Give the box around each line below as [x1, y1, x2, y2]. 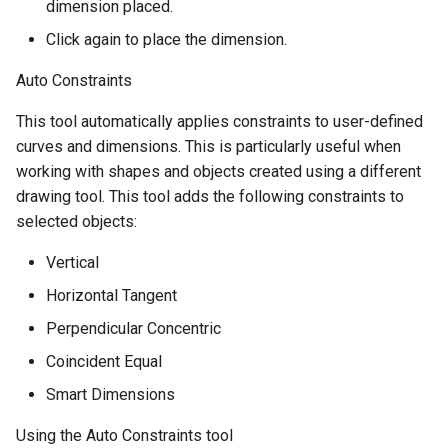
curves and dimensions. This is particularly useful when [16, 137, 401, 156]
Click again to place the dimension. [46, 30, 287, 49]
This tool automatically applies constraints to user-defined [16, 112, 423, 131]
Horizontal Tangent [46, 286, 177, 305]
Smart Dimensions [46, 385, 175, 404]
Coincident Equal [46, 352, 162, 371]
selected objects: [16, 212, 137, 231]
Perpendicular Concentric [46, 319, 221, 338]
